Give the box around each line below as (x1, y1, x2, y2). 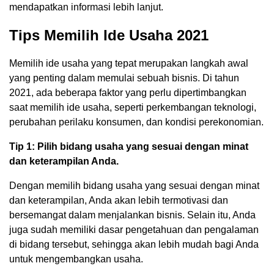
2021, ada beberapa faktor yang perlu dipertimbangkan (9, 87, 246, 98)
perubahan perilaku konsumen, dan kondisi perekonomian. (9, 116, 264, 127)
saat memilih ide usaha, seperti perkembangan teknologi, (9, 102, 256, 113)
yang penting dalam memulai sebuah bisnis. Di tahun (9, 72, 239, 83)
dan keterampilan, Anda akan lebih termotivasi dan (9, 194, 228, 206)
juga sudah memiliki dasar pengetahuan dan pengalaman (9, 224, 259, 235)
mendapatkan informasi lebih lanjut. (9, 1, 163, 12)
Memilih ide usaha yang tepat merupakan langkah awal (9, 57, 248, 68)
